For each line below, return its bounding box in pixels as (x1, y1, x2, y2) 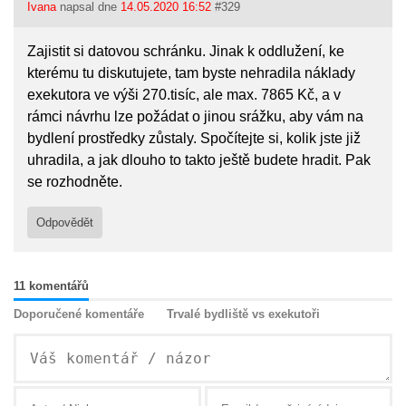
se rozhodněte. (27, 174, 123, 189)
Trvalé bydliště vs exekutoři (167, 307, 321, 321)
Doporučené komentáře (14, 307, 145, 321)
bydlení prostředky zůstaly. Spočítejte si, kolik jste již (27, 130, 362, 146)
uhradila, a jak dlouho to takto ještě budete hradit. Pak (27, 152, 372, 168)
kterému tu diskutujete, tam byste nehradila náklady (27, 65, 356, 81)
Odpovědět (36, 216, 94, 229)
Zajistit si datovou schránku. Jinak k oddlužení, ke (27, 43, 345, 59)
